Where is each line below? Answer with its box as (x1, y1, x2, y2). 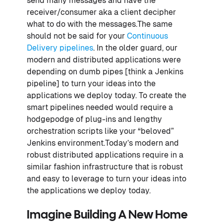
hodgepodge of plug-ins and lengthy (27, 114, 162, 124)
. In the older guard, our (93, 43, 177, 53)
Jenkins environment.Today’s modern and (27, 138, 179, 148)
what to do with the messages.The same (27, 19, 172, 29)
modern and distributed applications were (27, 55, 181, 64)
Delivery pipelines (27, 43, 93, 53)
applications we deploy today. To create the (27, 90, 186, 100)
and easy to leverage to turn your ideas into (27, 173, 186, 183)
